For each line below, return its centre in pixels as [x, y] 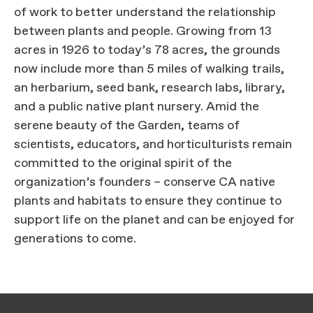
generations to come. [75, 239]
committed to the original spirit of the [123, 163]
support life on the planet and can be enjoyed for [154, 220]
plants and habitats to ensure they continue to [148, 201]
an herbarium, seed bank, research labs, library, [150, 88]
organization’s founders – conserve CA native [145, 182]
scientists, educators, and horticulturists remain [153, 144]
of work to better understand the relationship [145, 12]
